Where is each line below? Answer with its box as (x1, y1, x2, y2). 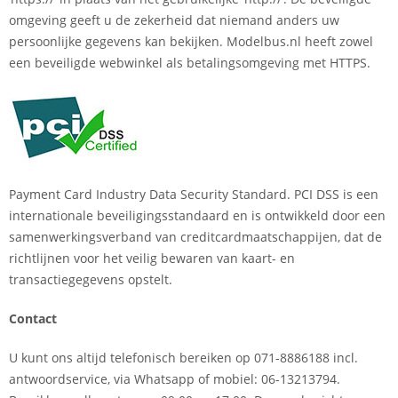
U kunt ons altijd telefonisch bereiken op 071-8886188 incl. (9, 348, 358, 366)
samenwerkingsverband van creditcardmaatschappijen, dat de (9, 227, 382, 245)
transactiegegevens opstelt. (9, 270, 172, 288)
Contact (9, 309, 57, 327)
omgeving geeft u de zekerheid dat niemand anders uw (9, 11, 339, 28)
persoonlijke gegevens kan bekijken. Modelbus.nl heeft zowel (9, 32, 373, 50)
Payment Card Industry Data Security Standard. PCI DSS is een (9, 185, 378, 203)
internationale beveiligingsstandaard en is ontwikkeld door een (9, 206, 386, 224)
